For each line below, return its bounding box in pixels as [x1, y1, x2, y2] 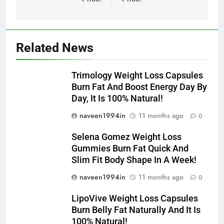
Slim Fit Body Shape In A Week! [71, 155, 196, 165]
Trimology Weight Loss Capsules [71, 70, 203, 81]
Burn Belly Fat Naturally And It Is [71, 205, 200, 215]
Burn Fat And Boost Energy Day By [71, 82, 207, 92]
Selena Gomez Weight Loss [71, 132, 181, 142]
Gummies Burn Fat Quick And [71, 143, 188, 154]
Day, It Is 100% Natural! [71, 93, 163, 104]
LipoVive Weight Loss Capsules [71, 193, 198, 204]
